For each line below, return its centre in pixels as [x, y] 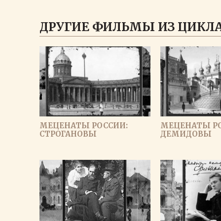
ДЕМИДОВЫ [186, 134]
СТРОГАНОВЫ [68, 134]
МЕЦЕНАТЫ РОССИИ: [84, 126]
